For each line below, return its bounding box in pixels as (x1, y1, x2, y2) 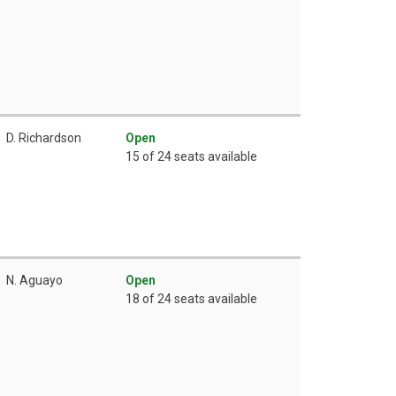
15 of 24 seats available (126, 148, 257, 164)
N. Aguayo (6, 272, 63, 287)
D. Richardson (6, 130, 81, 145)
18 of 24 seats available (126, 291, 257, 306)
